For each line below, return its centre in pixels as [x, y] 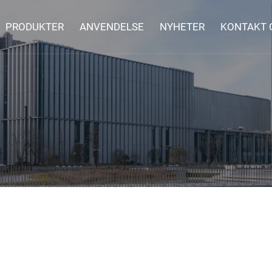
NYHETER [182, 26]
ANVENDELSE [112, 26]
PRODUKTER [35, 26]
